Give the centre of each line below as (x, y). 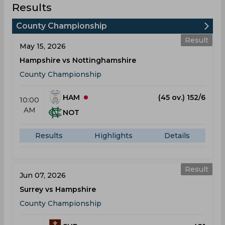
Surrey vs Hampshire (58, 189)
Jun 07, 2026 (43, 175)
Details (177, 136)
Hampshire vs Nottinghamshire (78, 60)
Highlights (114, 136)
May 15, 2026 (43, 46)
